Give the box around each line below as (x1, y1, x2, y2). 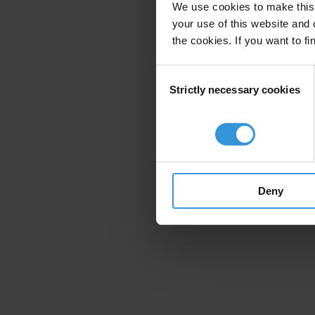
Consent (155, 67, 195, 79)
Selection (155, 84, 198, 96)
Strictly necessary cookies (169, 83, 300, 96)
